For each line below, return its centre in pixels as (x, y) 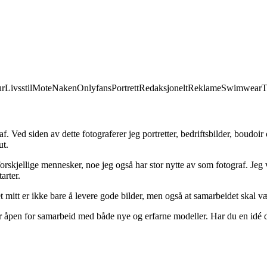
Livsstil (18, 88)
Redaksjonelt (163, 88)
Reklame (204, 88)
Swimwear (241, 88)
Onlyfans (94, 88)
